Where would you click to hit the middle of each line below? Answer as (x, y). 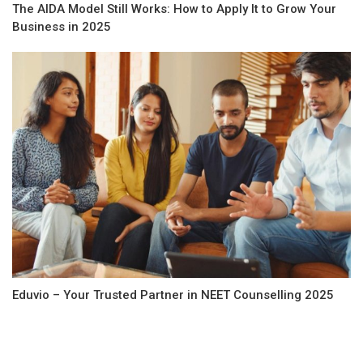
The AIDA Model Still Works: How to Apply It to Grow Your (174, 9)
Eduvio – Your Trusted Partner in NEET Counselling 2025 (173, 295)
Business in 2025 (62, 27)
